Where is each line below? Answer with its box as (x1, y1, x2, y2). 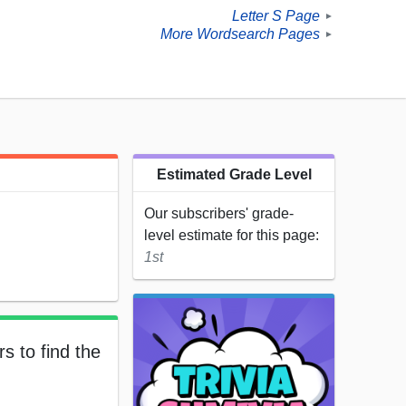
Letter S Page (232, 8, 320, 24)
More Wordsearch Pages (160, 26, 320, 43)
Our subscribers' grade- (144, 206, 294, 222)
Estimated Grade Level (156, 167, 312, 183)
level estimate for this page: (144, 227, 319, 244)
